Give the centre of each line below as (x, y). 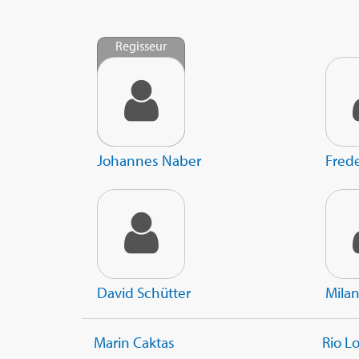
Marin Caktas (134, 343)
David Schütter (144, 293)
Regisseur (141, 46)
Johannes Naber (149, 161)
